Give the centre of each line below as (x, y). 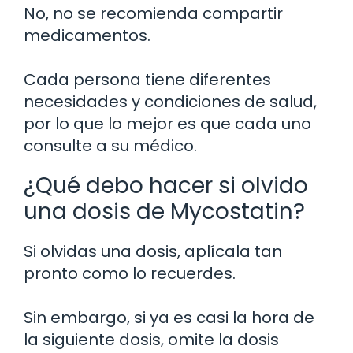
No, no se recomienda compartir (153, 13)
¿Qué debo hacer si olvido (166, 185)
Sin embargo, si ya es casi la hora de (169, 317)
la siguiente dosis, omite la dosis (151, 339)
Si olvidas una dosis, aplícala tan (153, 251)
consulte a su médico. (110, 145)
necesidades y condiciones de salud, (170, 101)
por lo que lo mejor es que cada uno (167, 123)
